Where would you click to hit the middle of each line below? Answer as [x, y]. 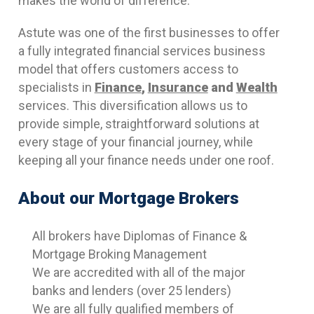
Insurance [178, 88]
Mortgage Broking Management [119, 254]
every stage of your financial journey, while [135, 142]
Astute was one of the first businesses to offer [149, 33]
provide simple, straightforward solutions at [138, 124]
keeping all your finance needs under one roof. [146, 161]
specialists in [56, 88]
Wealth [257, 88]
